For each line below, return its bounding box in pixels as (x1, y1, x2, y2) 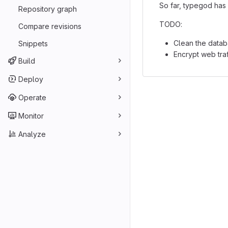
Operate (18, 93, 46, 102)
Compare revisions (18, 21, 81, 31)
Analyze (18, 129, 46, 138)
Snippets (18, 39, 48, 48)
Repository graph (18, 4, 77, 13)
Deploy (18, 74, 43, 83)
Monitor (18, 111, 44, 120)
